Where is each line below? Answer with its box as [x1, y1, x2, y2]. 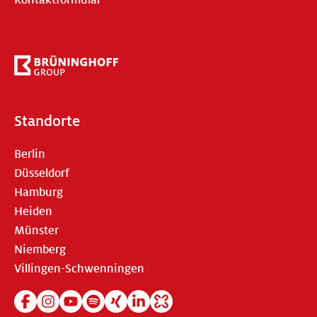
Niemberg [14, 243, 66, 257]
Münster [14, 224, 59, 238]
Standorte [14, 113, 80, 130]
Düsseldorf [14, 167, 69, 180]
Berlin [14, 148, 45, 161]
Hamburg [14, 186, 63, 200]
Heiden [14, 205, 52, 219]
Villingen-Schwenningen [14, 263, 144, 276]
